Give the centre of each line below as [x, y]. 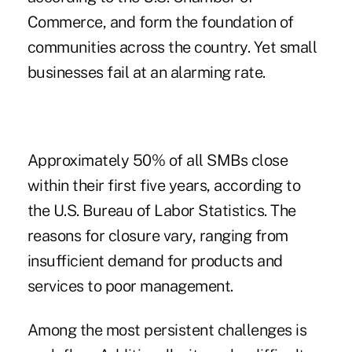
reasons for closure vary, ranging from [158, 236]
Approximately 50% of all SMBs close [158, 161]
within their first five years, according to [164, 186]
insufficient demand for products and [155, 261]
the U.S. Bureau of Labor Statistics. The [161, 211]
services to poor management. [130, 286]
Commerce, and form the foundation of [160, 22]
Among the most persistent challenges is [167, 330]
